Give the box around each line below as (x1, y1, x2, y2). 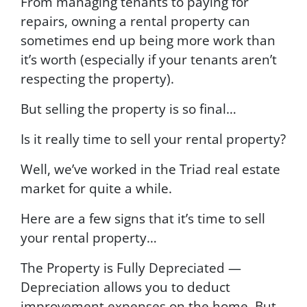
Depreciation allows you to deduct (21, 277, 230, 296)
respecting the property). (21, 69, 174, 88)
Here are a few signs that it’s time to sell (21, 208, 265, 228)
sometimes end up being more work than (21, 30, 275, 49)
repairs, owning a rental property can (21, 11, 250, 30)
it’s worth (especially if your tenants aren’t (21, 49, 277, 69)
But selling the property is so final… (21, 99, 236, 118)
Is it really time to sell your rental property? (21, 129, 286, 148)
